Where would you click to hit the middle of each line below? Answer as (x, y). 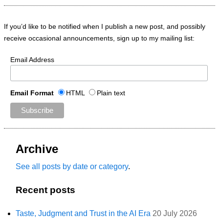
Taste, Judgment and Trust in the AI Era (83, 213)
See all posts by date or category (72, 167)
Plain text (111, 93)
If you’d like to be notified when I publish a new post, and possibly (105, 26)
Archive (37, 149)
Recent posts (45, 190)
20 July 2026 (175, 213)
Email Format (33, 93)
